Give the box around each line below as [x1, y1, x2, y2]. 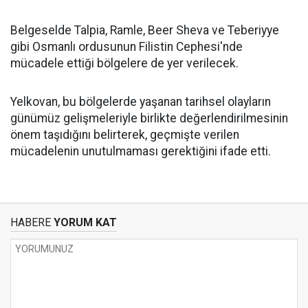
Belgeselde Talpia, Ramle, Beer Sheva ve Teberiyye [10, 23, 279, 38]
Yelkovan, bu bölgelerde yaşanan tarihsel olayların [10, 95, 271, 109]
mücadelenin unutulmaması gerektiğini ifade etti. [10, 144, 271, 159]
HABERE [10, 216, 51, 230]
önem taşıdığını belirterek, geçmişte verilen [10, 128, 239, 142]
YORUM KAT [51, 216, 117, 230]
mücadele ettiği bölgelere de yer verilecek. [10, 56, 239, 71]
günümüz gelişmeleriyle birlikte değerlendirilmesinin [10, 111, 288, 126]
